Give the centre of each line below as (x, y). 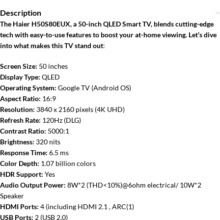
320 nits (47, 142)
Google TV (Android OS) (94, 88)
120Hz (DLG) (61, 120)
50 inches (53, 66)
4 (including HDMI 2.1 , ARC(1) (86, 206)
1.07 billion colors (68, 163)
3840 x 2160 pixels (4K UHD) (80, 109)
